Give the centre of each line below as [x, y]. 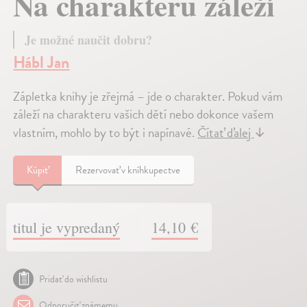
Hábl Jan [41, 62]
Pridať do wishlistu [74, 279]
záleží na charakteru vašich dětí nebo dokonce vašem [144, 114]
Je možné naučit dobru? [89, 39]
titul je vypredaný [67, 227]
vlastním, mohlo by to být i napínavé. [106, 132]
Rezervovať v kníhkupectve [128, 170]
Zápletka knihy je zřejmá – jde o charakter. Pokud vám [148, 96]
